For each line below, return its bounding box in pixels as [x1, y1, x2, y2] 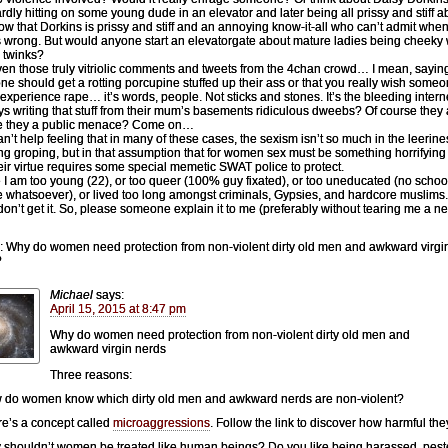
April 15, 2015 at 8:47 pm [50, 301, 186, 316]
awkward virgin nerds [50, 341, 166, 356]
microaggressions [113, 415, 210, 430]
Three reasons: [50, 367, 132, 382]
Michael [50, 287, 93, 302]
